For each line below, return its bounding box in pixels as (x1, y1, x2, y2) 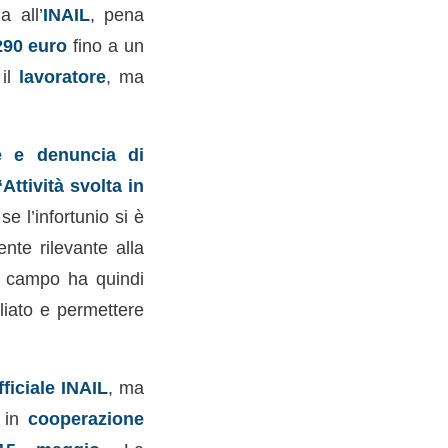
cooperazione (27, 407, 144, 429)
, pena (89, 4, 144, 26)
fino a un (67, 35, 144, 57)
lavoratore (19, 66, 107, 88)
